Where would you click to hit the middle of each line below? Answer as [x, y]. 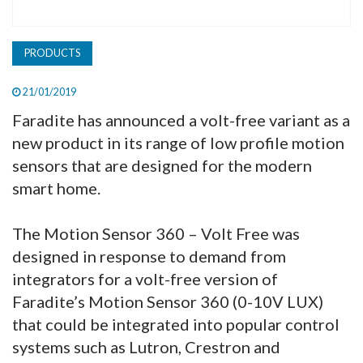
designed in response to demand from [149, 256]
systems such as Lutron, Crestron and [146, 347]
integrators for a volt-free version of [145, 279]
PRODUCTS [52, 53]
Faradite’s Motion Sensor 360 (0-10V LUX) [168, 301]
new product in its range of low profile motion [178, 143]
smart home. [56, 188]
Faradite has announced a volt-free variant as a [181, 120]
